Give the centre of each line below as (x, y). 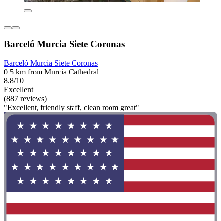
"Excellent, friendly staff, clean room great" (72, 108)
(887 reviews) (25, 99)
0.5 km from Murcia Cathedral (51, 72)
